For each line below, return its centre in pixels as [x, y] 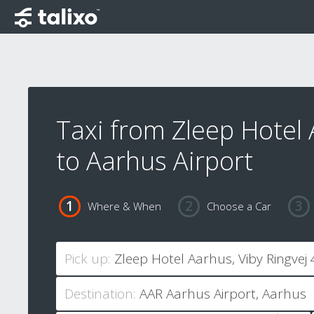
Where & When [124, 206]
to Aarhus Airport [155, 161]
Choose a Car [239, 206]
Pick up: [87, 259]
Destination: [100, 294]
